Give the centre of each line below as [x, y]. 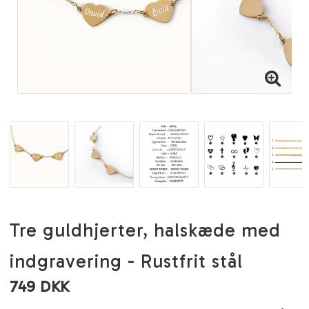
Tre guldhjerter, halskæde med [145, 231]
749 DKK [40, 287]
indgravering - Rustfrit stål [126, 262]
